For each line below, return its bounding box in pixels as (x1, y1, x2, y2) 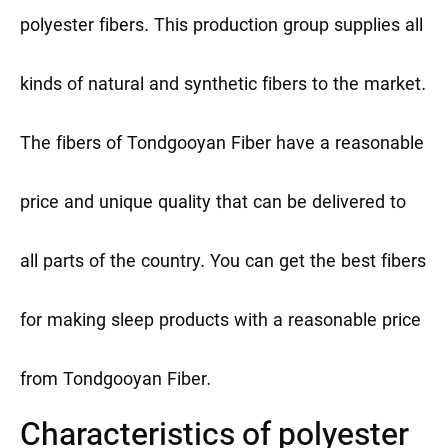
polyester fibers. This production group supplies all (20, 15, 423, 39)
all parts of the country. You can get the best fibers (20, 251, 426, 275)
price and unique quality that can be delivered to (20, 192, 406, 216)
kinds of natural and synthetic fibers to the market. (20, 74, 426, 98)
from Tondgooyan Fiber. (20, 369, 211, 393)
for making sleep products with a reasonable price (20, 310, 421, 334)
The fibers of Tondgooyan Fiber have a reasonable (20, 133, 424, 157)
